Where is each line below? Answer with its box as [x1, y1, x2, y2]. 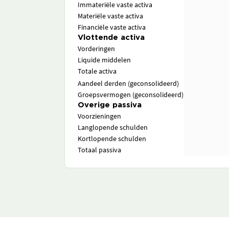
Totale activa [78, 66, 117, 76]
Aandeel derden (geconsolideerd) [78, 79, 179, 88]
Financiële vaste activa [78, 22, 146, 32]
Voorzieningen [78, 111, 121, 121]
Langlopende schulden [78, 123, 148, 132]
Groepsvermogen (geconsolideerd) [78, 90, 184, 99]
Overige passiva [78, 102, 142, 108]
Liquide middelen [78, 55, 131, 64]
